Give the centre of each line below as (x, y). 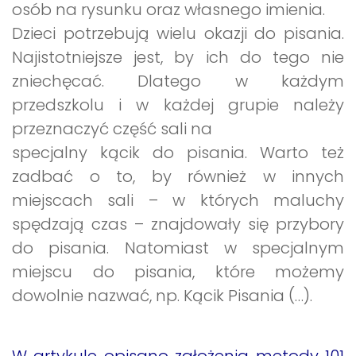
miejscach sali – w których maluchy (178, 200)
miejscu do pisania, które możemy (178, 271)
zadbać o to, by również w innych (178, 176)
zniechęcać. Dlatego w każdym (178, 81)
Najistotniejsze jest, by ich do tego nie (178, 57)
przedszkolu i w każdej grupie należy (178, 104)
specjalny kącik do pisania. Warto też (178, 152)
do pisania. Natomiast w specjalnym (178, 248)
